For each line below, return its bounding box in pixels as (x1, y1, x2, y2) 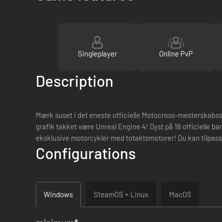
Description (36, 71, 113, 90)
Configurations (36, 144, 136, 162)
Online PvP (159, 49, 193, 58)
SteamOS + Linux (94, 190, 148, 199)
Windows (44, 190, 73, 199)
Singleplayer (77, 49, 117, 58)
